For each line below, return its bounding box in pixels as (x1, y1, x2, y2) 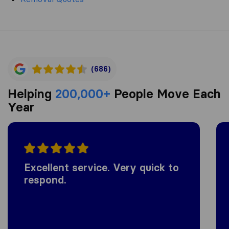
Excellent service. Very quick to (24, 162, 179, 174)
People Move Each (110, 86, 221, 101)
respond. (24, 174, 66, 187)
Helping (8, 86, 55, 101)
